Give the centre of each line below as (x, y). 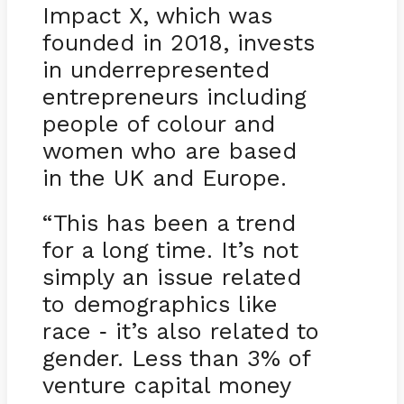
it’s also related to (213, 331)
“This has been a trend (169, 222)
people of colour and (158, 123)
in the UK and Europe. (164, 177)
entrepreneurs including (174, 96)
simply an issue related (171, 276)
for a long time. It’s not (170, 249)
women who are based (169, 150)
